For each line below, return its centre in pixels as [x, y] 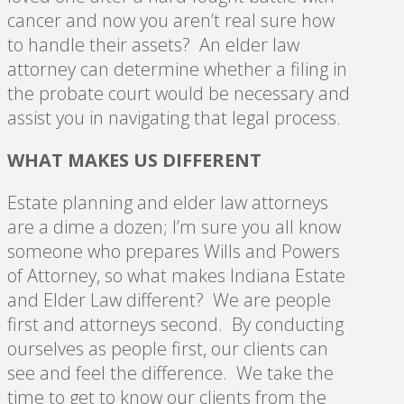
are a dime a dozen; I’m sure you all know [174, 226]
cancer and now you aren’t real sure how [171, 20]
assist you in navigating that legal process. [176, 117]
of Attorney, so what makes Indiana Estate [176, 275]
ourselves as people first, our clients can [168, 348]
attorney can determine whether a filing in [177, 69]
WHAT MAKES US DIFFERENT [134, 160]
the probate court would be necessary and [179, 93]
